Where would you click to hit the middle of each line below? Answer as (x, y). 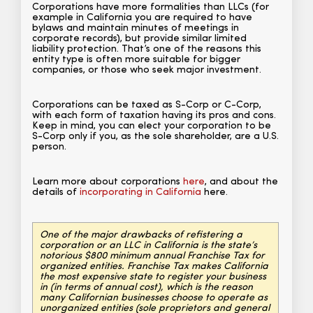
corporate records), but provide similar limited (139, 39)
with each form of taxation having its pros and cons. (154, 116)
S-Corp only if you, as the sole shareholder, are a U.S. (155, 137)
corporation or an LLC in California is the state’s (148, 246)
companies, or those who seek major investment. (147, 71)
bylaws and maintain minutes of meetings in (136, 29)
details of (56, 193)
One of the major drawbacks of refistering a (141, 235)
